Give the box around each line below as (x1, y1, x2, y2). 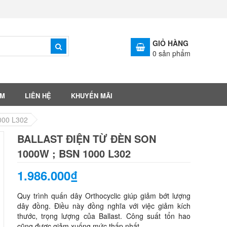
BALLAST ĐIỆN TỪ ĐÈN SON (17, 131, 156, 146)
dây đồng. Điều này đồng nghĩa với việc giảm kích (17, 201, 191, 211)
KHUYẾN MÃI (70, 91, 112, 100)
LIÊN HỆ (24, 91, 51, 100)
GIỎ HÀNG (153, 38, 188, 48)
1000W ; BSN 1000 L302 (17, 146, 131, 161)
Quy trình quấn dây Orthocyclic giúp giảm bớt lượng (17, 191, 191, 201)
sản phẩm (159, 48, 191, 58)
